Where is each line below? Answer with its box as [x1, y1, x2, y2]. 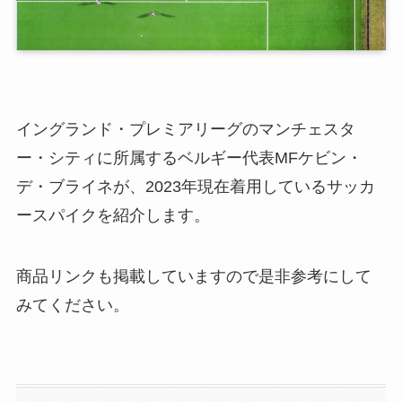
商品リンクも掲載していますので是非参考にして [15, 267, 371, 285]
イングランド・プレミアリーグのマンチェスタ [15, 120, 355, 138]
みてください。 [15, 295, 129, 314]
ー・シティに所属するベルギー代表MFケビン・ [15, 149, 363, 167]
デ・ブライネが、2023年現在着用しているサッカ [15, 178, 375, 196]
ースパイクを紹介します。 [15, 206, 210, 224]
